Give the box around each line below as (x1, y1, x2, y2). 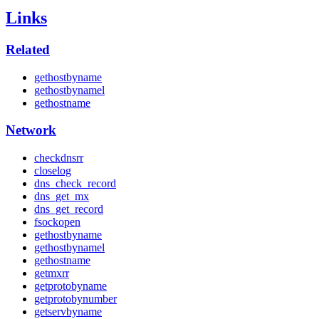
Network (6, 122, 56, 138)
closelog (34, 164, 71, 177)
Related (6, 41, 50, 57)
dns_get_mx (34, 190, 89, 202)
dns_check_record (34, 177, 116, 189)
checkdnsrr (34, 152, 83, 164)
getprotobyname (34, 280, 107, 292)
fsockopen (34, 216, 80, 228)
